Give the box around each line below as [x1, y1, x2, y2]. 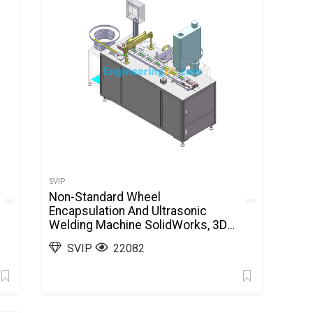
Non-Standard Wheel [49, 190, 161, 204]
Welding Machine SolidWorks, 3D [49, 218, 228, 232]
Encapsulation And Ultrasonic [49, 204, 208, 218]
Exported [49, 232, 99, 246]
